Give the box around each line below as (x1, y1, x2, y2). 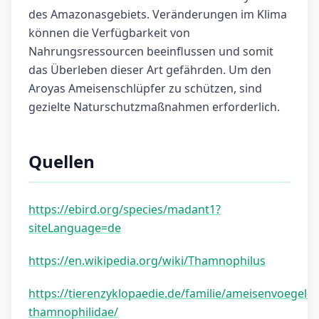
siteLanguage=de (28, 220, 121, 236)
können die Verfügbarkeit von (28, 25, 190, 41)
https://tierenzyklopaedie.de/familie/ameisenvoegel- (28, 286, 310, 302)
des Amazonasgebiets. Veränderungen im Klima (28, 6, 287, 23)
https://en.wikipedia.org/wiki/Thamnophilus (28, 253, 266, 269)
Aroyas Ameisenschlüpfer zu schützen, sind (28, 80, 262, 97)
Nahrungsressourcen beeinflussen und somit (28, 43, 273, 60)
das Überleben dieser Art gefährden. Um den (28, 62, 271, 78)
